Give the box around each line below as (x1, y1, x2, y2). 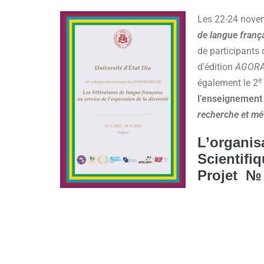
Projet (197, 167, 246, 183)
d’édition (197, 61, 235, 72)
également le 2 (197, 77, 258, 88)
